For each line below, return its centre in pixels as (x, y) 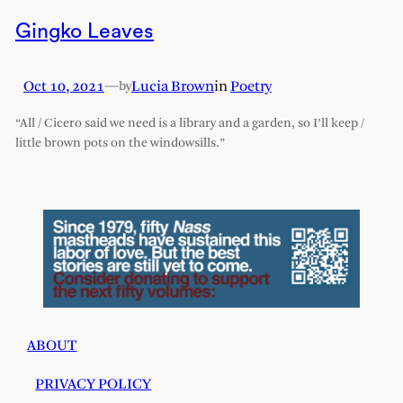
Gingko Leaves (84, 31)
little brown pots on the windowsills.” (120, 144)
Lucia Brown (172, 87)
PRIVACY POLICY (94, 385)
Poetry (251, 87)
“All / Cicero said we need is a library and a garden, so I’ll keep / (189, 124)
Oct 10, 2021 (63, 87)
